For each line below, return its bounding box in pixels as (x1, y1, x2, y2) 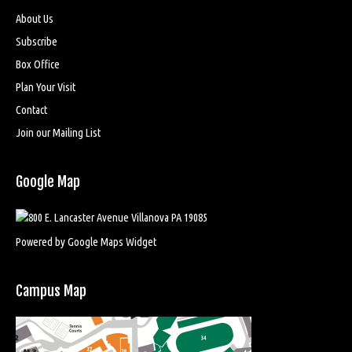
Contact (16, 102, 47, 116)
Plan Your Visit (16, 79, 75, 93)
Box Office (16, 57, 60, 71)
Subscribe (16, 34, 57, 48)
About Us (16, 11, 53, 25)
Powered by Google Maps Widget (16, 234, 156, 248)
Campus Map (16, 281, 86, 299)
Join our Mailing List (16, 125, 101, 139)
